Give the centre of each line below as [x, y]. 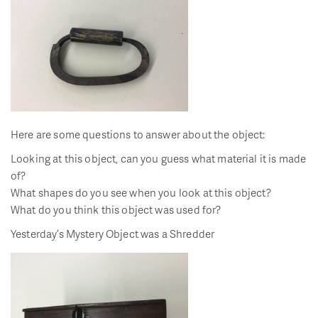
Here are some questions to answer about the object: [138, 135]
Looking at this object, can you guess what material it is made [159, 159]
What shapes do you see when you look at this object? [141, 193]
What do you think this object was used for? [116, 210]
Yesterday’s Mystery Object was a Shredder [113, 234]
